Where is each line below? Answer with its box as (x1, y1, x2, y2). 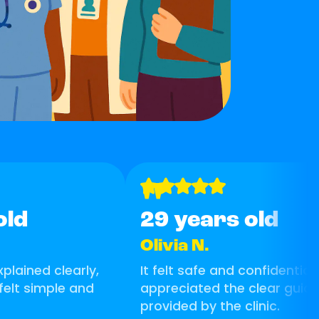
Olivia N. (140, 237, 209, 255)
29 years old (140, 209, 278, 232)
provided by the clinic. (140, 297, 280, 315)
